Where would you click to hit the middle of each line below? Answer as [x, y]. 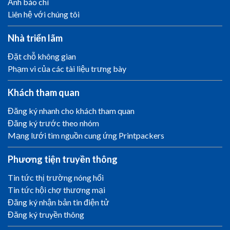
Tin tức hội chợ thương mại [56, 190]
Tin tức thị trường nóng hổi [56, 177]
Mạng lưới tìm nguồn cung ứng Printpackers [86, 135]
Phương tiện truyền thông [63, 159]
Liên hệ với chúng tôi [44, 14]
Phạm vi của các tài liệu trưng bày [67, 69]
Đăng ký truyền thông [46, 214]
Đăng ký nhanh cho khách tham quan [71, 111]
